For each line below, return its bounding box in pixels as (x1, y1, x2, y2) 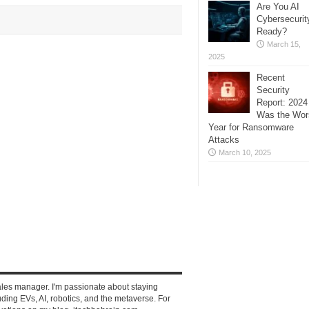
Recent (257, 72, 285, 83)
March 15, (267, 40, 301, 48)
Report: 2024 (257, 97, 308, 108)
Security (257, 85, 290, 95)
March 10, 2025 (219, 148, 271, 157)
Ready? (257, 26, 287, 37)
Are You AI (257, 1, 299, 12)
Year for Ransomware (208, 122, 294, 132)
